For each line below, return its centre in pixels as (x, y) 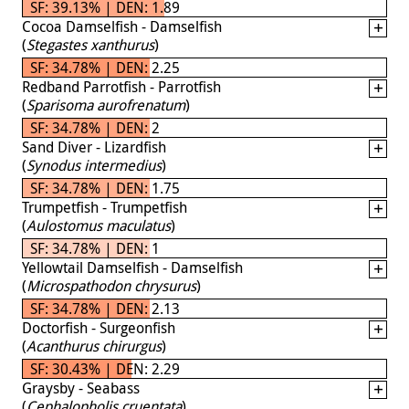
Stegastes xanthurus (90, 44)
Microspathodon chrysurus (111, 285)
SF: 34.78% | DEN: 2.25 (105, 67)
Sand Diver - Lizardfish (94, 147)
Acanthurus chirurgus (94, 346)
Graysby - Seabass (81, 388)
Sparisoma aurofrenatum (106, 105)
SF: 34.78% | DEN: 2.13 (105, 308)
